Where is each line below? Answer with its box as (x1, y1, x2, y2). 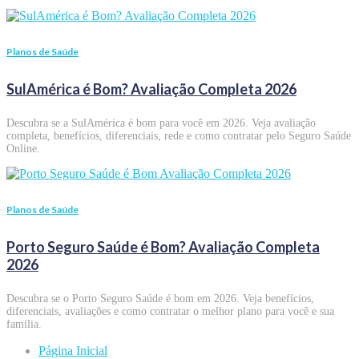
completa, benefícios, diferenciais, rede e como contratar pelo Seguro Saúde (6, 129, 351, 142)
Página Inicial (38, 343, 107, 357)
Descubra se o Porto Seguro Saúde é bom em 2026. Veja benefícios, (6, 292, 314, 305)
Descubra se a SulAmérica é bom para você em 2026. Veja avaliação (6, 116, 316, 129)
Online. (6, 142, 40, 155)
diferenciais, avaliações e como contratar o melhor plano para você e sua (6, 305, 334, 317)
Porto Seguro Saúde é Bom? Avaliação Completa (6, 237, 320, 256)
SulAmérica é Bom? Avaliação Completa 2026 (6, 79, 296, 98)
